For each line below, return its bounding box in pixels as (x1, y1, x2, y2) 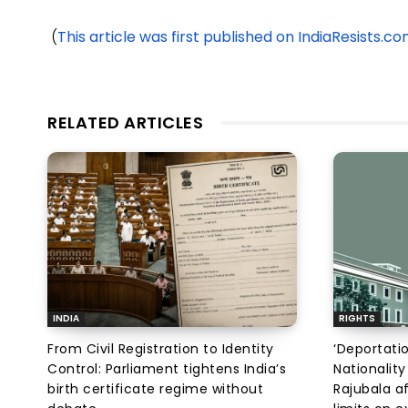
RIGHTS (339, 311, 375, 326)
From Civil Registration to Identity (47, 340, 274, 359)
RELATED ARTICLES (47, 111, 203, 135)
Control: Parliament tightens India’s (47, 360, 286, 379)
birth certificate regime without (47, 380, 263, 399)
